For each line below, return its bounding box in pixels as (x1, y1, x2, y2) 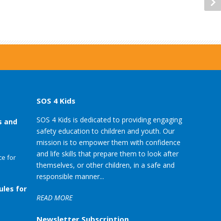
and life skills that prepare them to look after (37, 149, 179, 159)
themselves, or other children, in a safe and (37, 160, 175, 170)
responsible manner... (37, 172, 104, 182)
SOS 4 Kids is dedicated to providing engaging (37, 115, 182, 125)
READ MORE (37, 193, 73, 203)
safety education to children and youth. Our (37, 126, 175, 136)
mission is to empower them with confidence (37, 138, 181, 147)
